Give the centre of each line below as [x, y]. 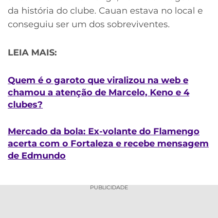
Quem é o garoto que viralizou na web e [98, 80]
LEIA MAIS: [32, 53]
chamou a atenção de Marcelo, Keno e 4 [99, 92]
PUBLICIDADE [109, 187]
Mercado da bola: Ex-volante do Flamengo [104, 132]
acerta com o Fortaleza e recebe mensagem [108, 144]
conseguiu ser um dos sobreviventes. [89, 24]
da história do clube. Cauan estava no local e [105, 10]
